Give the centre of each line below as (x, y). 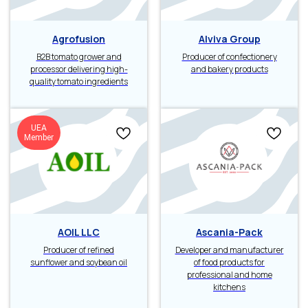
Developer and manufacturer (229, 250)
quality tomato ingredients (79, 82)
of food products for (229, 263)
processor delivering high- (79, 69)
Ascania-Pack (229, 232)
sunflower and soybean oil (79, 263)
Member (39, 138)
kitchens (229, 287)
